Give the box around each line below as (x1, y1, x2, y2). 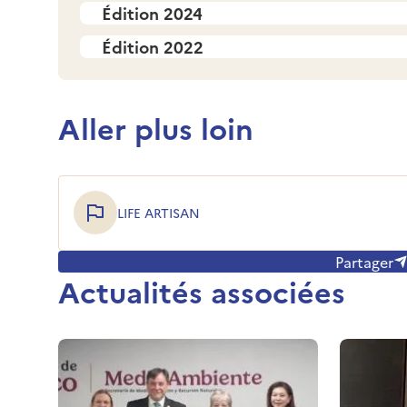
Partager (335, 251, 393, 272)
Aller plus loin (58, 106, 253, 147)
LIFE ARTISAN (117, 203, 200, 222)
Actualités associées (58, 270, 345, 311)
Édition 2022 (102, 35, 203, 58)
